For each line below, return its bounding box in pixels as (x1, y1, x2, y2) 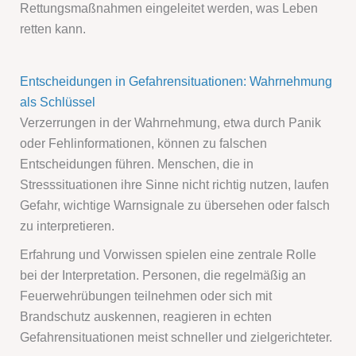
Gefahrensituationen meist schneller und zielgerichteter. (20, 330, 333, 345)
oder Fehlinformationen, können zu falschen (20, 136, 268, 151)
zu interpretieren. (20, 219, 115, 234)
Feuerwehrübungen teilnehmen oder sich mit (20, 288, 273, 304)
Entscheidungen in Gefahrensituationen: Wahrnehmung (20, 74, 333, 89)
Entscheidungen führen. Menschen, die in (20, 157, 254, 172)
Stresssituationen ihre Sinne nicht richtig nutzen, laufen (20, 177, 330, 192)
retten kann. (20, 21, 87, 37)
